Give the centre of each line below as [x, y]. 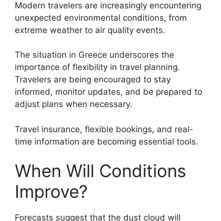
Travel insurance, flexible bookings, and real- [104, 129]
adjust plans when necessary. [74, 104]
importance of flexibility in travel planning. [97, 67]
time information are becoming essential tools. [107, 141]
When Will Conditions [100, 171]
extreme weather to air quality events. [90, 30]
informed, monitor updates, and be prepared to [109, 92]
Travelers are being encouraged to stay [93, 80]
